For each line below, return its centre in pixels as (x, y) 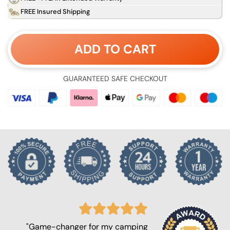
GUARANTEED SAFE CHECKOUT (115, 78)
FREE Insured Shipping (55, 12)
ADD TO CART (115, 49)
